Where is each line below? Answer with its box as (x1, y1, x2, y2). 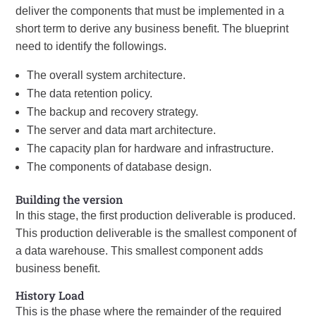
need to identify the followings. (16, 40, 167, 52)
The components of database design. (27, 161, 212, 173)
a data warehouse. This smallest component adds (16, 245, 264, 257)
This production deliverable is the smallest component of (16, 227, 297, 239)
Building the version (16, 192, 123, 207)
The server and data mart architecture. (27, 124, 217, 136)
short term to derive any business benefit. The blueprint (16, 23, 289, 35)
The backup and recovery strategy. (27, 106, 199, 118)
